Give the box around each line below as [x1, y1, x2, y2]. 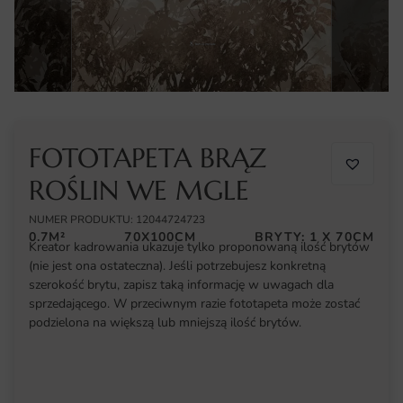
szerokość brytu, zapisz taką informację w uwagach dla [29, 276, 334, 294]
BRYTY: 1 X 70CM [255, 228, 374, 246]
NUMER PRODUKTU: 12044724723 [29, 212, 205, 228]
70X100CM [124, 228, 197, 246]
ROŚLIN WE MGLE [29, 174, 249, 208]
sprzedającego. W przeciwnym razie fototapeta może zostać [29, 295, 360, 313]
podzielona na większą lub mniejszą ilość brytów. [29, 314, 301, 332]
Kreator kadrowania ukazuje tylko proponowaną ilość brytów [29, 238, 370, 256]
